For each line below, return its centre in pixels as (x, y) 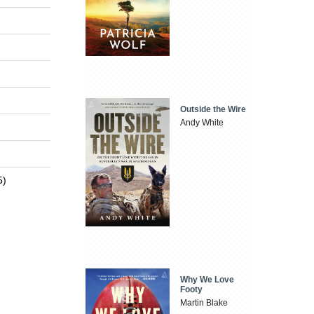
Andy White (202, 122)
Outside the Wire (213, 109)
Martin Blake (204, 302)
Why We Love (207, 279)
